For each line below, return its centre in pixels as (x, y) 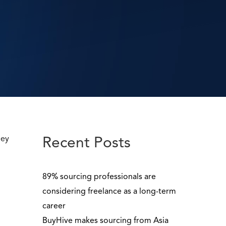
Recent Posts (86, 143)
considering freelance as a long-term (109, 192)
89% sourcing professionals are (99, 177)
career (54, 206)
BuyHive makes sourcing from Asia (105, 221)
